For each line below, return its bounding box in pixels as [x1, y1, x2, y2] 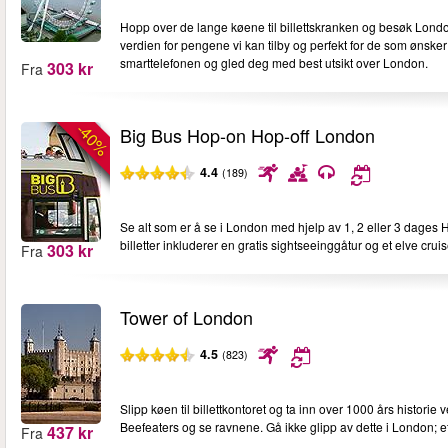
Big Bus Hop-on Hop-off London [119, 121, 375, 148]
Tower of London [119, 303, 253, 330]
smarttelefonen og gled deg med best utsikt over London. [119, 53, 428, 71]
